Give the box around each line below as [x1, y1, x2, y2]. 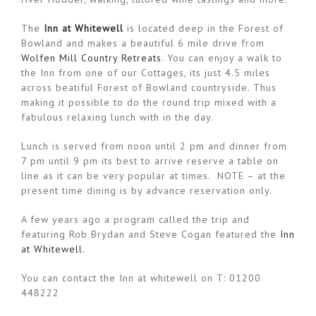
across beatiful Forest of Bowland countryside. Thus [21, 81, 276, 95]
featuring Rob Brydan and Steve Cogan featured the [21, 228, 280, 241]
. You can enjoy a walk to [162, 51, 282, 65]
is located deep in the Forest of [123, 22, 284, 35]
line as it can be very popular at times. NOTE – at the [21, 169, 286, 183]
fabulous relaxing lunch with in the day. [21, 111, 214, 124]
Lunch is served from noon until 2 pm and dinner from [21, 140, 287, 153]
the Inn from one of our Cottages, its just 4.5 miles [21, 66, 270, 80]
